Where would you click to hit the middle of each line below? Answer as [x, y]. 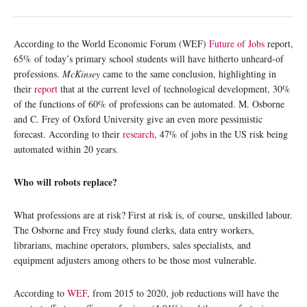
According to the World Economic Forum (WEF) [111, 44]
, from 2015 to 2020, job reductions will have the [183, 293]
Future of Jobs [237, 44]
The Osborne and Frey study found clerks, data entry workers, [134, 230]
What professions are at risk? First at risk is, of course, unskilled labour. [153, 215]
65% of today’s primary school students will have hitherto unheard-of [149, 59]
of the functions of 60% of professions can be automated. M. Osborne [149, 104]
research [138, 134]
